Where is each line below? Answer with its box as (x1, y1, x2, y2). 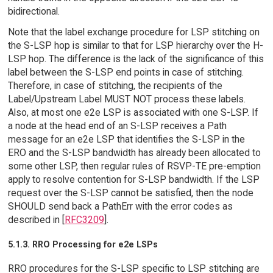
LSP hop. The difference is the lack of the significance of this (7, 53, 264, 65)
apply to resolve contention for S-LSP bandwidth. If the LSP (7, 174, 260, 186)
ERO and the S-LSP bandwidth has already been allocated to (7, 147, 261, 159)
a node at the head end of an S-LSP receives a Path (7, 120, 227, 132)
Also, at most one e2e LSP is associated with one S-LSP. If (7, 107, 258, 119)
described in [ (7, 214, 65, 226)
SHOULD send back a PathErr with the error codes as (7, 200, 233, 213)
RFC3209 (64, 214, 104, 226)
